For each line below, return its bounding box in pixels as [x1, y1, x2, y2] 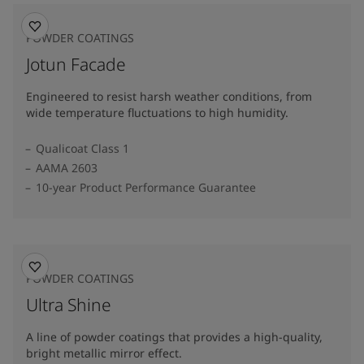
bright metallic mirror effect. [26, 345, 182, 361]
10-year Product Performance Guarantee [36, 180, 256, 195]
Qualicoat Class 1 [36, 141, 129, 156]
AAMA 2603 [36, 160, 97, 175]
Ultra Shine [26, 293, 111, 316]
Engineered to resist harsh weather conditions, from [26, 89, 312, 104]
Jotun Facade [26, 53, 126, 76]
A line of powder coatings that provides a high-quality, [26, 329, 323, 344]
